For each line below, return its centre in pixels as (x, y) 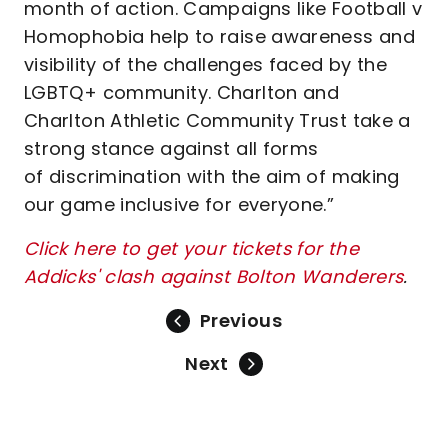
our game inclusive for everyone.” (179, 204)
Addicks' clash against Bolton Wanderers (214, 276)
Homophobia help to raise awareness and (220, 36)
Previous (241, 320)
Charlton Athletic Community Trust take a (217, 120)
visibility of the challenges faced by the (206, 64)
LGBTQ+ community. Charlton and (182, 92)
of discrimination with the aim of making (212, 176)
